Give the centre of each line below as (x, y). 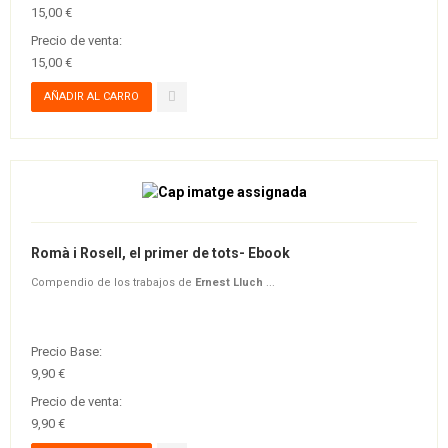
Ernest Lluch (229, 282)
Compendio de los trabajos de (113, 282)
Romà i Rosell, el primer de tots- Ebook (160, 252)
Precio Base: (66, 351)
